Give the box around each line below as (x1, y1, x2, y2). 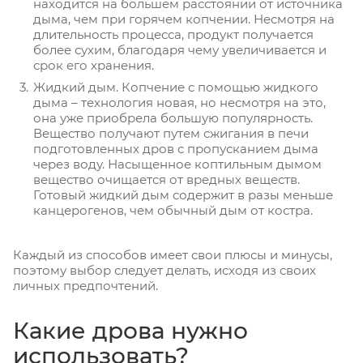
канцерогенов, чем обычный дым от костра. (33, 203, 313, 219)
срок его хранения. (33, 58, 154, 74)
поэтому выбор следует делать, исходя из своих (13, 263, 316, 279)
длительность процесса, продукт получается (33, 27, 314, 43)
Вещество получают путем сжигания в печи (33, 126, 309, 142)
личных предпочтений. (13, 278, 158, 294)
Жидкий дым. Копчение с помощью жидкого (33, 79, 318, 96)
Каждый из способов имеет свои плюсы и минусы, (13, 247, 332, 263)
